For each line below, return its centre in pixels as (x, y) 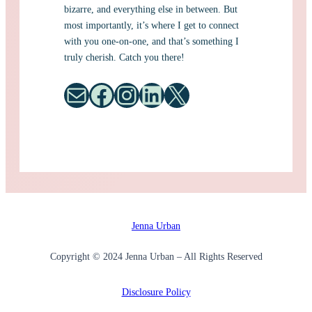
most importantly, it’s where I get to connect (151, 25)
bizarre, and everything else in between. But (151, 9)
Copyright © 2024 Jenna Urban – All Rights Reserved (156, 257)
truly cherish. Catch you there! (126, 57)
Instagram (124, 94)
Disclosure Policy (156, 291)
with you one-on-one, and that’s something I (151, 41)
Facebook (95, 94)
